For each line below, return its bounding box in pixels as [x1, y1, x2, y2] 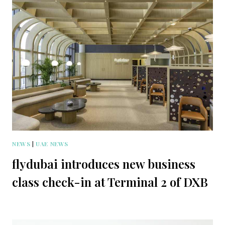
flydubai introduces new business [12, 155, 195, 172]
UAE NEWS [36, 139, 68, 148]
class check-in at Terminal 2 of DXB [12, 173, 208, 190]
